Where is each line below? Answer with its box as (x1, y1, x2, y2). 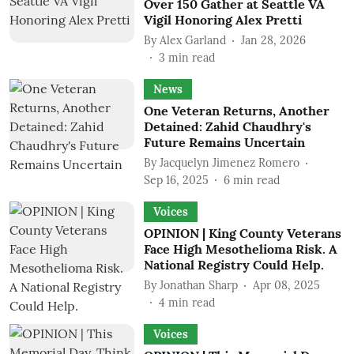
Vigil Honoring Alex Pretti (143, 12, 302, 28)
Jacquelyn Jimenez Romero (159, 155, 299, 170)
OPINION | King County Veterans (143, 225, 341, 241)
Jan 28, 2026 (240, 32, 306, 47)
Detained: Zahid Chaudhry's (143, 119, 311, 134)
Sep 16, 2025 (143, 173, 209, 187)
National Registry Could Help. (143, 257, 324, 273)
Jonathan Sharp (159, 277, 238, 292)
